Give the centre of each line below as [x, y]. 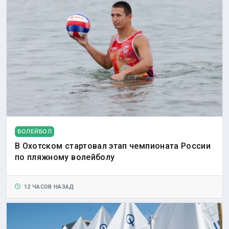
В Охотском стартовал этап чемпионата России [113, 146]
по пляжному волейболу [65, 157]
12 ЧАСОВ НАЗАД [47, 187]
